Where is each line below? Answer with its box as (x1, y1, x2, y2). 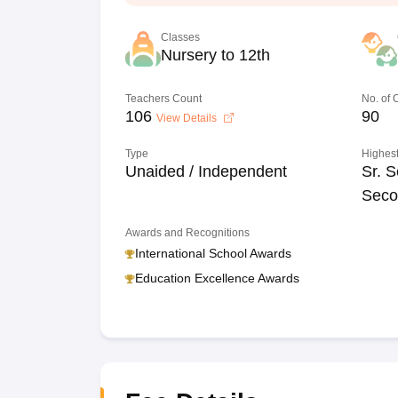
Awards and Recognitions (124, 227, 250, 239)
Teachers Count (124, 92, 202, 105)
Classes (160, 31, 200, 44)
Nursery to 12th (160, 46, 270, 64)
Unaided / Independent (124, 163, 287, 180)
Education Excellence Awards (134, 271, 299, 285)
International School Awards (134, 246, 291, 260)
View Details (155, 112, 219, 124)
